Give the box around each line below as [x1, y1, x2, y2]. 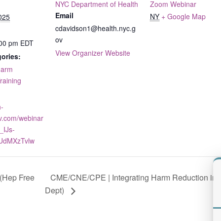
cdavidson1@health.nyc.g [55, 23, 136, 33]
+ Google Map [161, 11, 206, 21]
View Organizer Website [55, 47, 130, 58]
